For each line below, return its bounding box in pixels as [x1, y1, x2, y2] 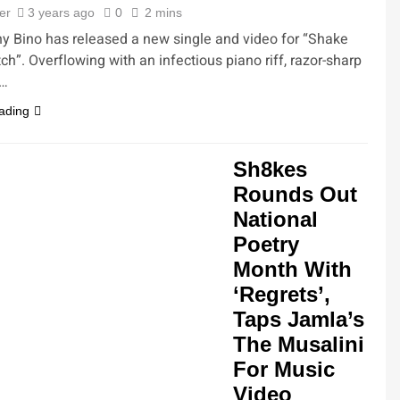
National [233, 207, 318, 231]
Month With [233, 257, 352, 281]
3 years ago [27, 5, 95, 20]
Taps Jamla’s [233, 307, 364, 331]
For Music [233, 357, 335, 381]
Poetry [233, 232, 299, 256]
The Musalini [233, 332, 364, 356]
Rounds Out [233, 182, 357, 206]
